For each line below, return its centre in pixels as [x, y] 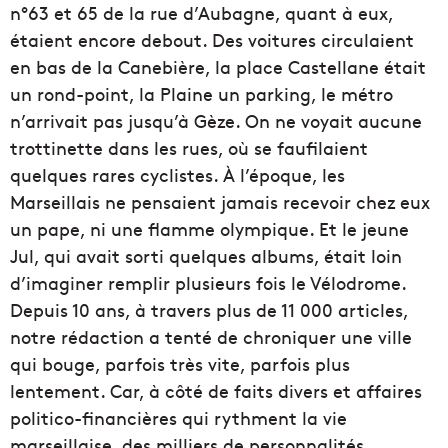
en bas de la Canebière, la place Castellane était [218, 66]
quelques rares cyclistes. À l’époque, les [177, 174]
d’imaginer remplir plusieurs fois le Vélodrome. [208, 282]
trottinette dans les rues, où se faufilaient [189, 147]
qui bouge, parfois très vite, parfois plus [180, 363]
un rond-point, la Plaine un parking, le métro [201, 93]
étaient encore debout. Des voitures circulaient [212, 39]
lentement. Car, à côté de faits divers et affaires [216, 390]
